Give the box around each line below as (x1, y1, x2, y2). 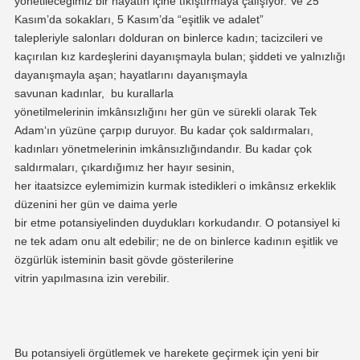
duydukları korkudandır (141, 215, 259, 229)
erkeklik (297, 178, 336, 192)
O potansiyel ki (264, 215, 340, 229)
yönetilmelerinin (14, 104, 97, 118)
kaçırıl (14, 49, 45, 63)
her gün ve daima (56, 197, 153, 211)
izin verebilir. (106, 271, 173, 284)
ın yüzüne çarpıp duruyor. (46, 123, 180, 137)
